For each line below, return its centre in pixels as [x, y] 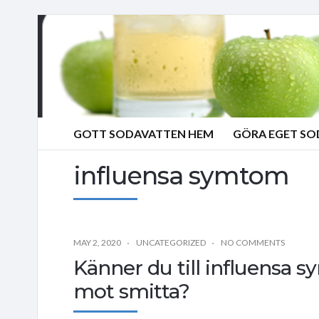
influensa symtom [181, 175]
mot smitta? [131, 291]
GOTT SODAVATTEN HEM [143, 134]
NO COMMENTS [253, 242]
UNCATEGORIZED [171, 242]
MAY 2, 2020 [97, 242]
